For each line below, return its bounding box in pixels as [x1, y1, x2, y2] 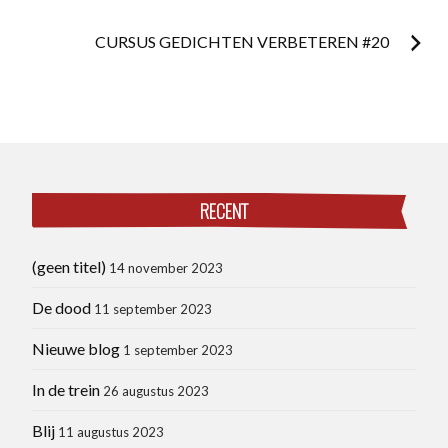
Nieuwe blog [32, 339, 120, 359]
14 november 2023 [109, 260, 223, 277]
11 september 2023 [94, 301, 212, 318]
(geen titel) [32, 257, 106, 277]
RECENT [200, 196, 248, 224]
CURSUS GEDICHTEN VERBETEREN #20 [95, 31, 392, 51]
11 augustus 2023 [58, 424, 164, 441]
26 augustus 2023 [103, 383, 209, 400]
